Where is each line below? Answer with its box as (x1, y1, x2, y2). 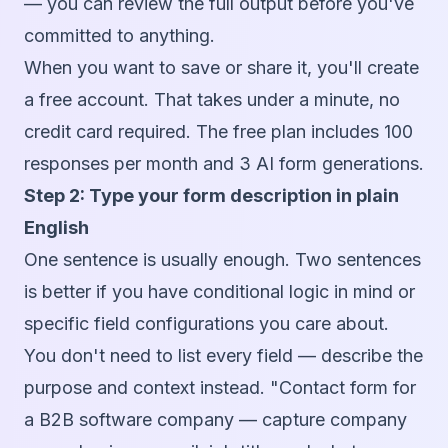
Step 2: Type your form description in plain (24, 185, 399, 207)
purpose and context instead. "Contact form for (24, 377, 416, 399)
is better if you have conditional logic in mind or (24, 281, 415, 303)
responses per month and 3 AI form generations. (24, 153, 424, 175)
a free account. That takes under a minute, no (24, 89, 400, 111)
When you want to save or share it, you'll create (24, 57, 419, 79)
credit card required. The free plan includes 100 (24, 121, 413, 143)
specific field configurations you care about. (24, 313, 389, 335)
